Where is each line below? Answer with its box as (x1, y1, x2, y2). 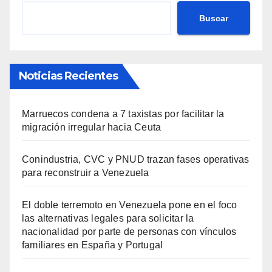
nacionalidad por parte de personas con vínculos (22, 226, 237, 237)
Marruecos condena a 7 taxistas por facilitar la (22, 109, 225, 120)
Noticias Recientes (19, 69, 118, 83)
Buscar (199, 13, 228, 23)
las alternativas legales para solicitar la (22, 213, 194, 224)
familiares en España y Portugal (22, 240, 163, 251)
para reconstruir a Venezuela (22, 168, 149, 178)
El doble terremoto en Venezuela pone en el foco (22, 200, 237, 211)
